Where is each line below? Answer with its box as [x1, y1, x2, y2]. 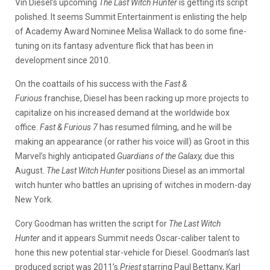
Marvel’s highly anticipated [15, 151, 117, 161]
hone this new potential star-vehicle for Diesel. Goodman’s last [15, 248, 250, 257]
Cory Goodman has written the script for [15, 219, 169, 228]
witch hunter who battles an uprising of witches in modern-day [15, 180, 251, 190]
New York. [15, 195, 55, 204]
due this [204, 151, 234, 161]
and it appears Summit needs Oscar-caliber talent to [42, 233, 240, 243]
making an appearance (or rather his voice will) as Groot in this [15, 137, 250, 146]
